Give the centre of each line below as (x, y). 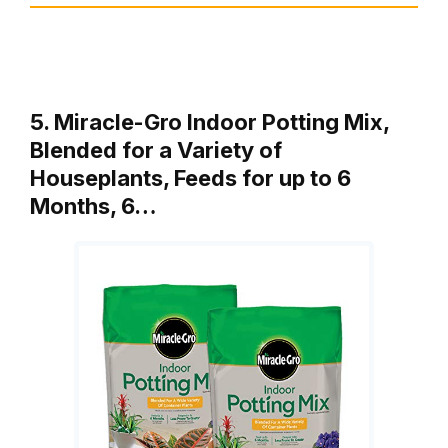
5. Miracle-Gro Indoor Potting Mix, (209, 121)
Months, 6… (93, 205)
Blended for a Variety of (156, 149)
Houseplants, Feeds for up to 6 (190, 177)
